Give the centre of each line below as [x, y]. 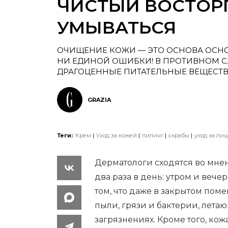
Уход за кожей [117, 135]
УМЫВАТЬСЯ [117, 27]
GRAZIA [99, 99]
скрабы [179, 135]
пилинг [153, 135]
